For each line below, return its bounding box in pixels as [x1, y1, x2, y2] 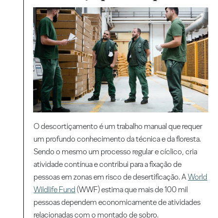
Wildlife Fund [34, 184, 76, 194]
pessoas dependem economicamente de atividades [34, 197, 201, 207]
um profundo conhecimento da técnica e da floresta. [34, 134, 201, 144]
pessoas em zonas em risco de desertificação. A [34, 172, 188, 182]
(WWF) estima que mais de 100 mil [75, 184, 188, 194]
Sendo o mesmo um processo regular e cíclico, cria [34, 146, 198, 156]
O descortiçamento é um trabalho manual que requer [34, 121, 203, 131]
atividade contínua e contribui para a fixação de [34, 159, 182, 169]
